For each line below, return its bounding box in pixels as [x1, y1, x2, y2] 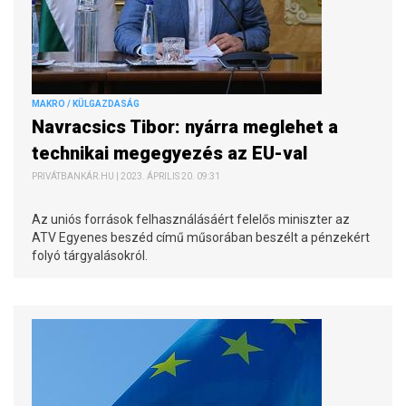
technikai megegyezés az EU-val [32, 141, 312, 164]
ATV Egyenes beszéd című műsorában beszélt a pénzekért [32, 229, 370, 245]
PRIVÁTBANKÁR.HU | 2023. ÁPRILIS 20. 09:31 [32, 170, 220, 181]
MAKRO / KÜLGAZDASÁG [32, 98, 140, 109]
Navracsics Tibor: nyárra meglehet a [32, 115, 338, 138]
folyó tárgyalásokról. [32, 247, 148, 263]
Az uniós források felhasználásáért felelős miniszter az [32, 211, 350, 227]
